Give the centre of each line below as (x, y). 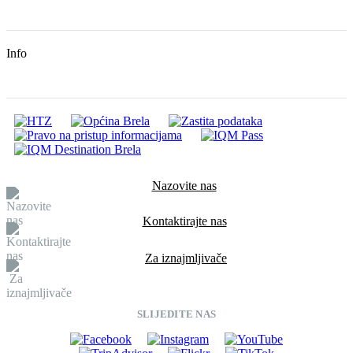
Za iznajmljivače (186, 258)
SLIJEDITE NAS (176, 314)
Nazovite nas (184, 186)
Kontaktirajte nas (184, 221)
